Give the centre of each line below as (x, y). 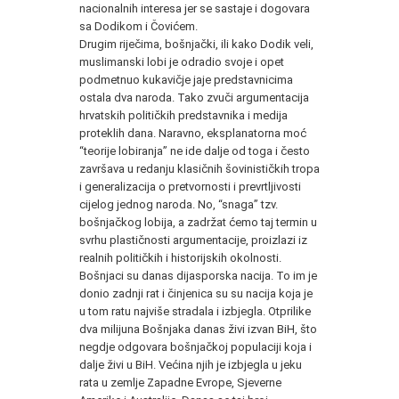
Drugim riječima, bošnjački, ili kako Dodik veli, (196, 44)
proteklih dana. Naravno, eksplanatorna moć (193, 133)
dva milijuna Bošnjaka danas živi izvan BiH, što (198, 329)
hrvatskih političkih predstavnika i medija (183, 115)
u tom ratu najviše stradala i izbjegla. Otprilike (195, 311)
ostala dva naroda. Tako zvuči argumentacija (194, 97)
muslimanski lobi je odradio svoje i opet (182, 61)
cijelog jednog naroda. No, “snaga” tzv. (179, 204)
